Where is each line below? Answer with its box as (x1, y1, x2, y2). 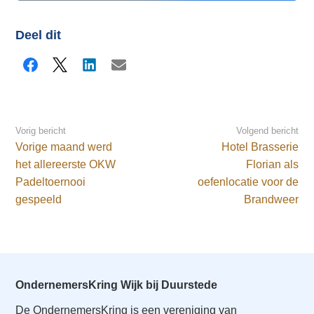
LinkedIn (88, 63, 127, 75)
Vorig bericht (15, 125, 67, 137)
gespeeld (15, 193, 62, 206)
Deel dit (15, 27, 62, 42)
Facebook (29, 63, 74, 75)
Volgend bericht (235, 125, 299, 137)
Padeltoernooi (15, 176, 86, 189)
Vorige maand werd (15, 141, 113, 153)
